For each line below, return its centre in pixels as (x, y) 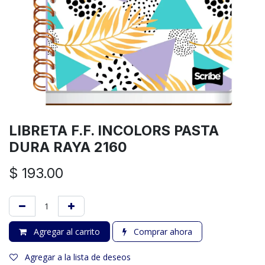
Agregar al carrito (66, 232)
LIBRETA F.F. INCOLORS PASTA (114, 130)
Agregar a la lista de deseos (78, 257)
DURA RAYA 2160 (68, 147)
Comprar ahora (162, 232)
